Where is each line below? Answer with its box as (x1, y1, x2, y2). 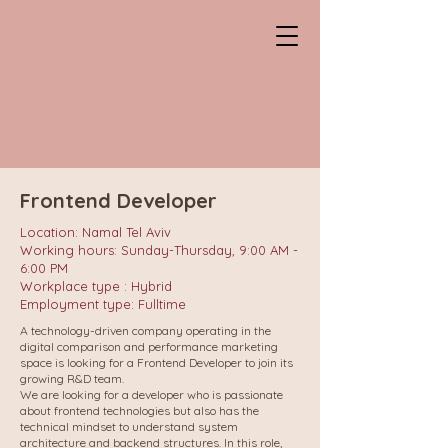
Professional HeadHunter (16, 116, 155, 131)
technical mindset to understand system (20, 419, 238, 434)
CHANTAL (16, 82, 102, 106)
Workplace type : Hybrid (20, 278, 172, 294)
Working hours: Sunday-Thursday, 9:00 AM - (20, 242, 298, 258)
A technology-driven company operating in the (20, 323, 271, 338)
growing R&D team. (20, 371, 124, 386)
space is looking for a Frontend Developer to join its (20, 355, 293, 370)
